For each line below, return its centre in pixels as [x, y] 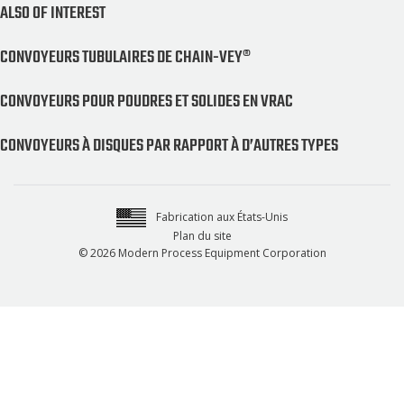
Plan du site [202, 235]
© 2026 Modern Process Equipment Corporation [202, 252]
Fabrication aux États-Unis [220, 216]
